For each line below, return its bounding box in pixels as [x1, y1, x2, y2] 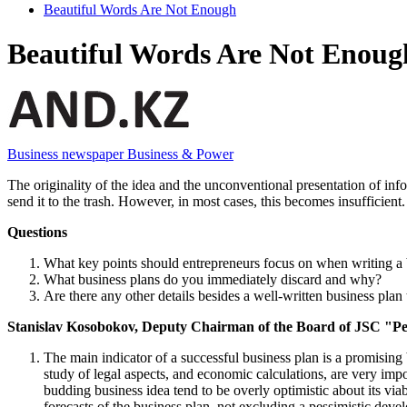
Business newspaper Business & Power [7, 145, 233, 162]
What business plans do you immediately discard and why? [44, 271, 382, 287]
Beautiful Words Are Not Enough [44, 2, 236, 17]
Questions [7, 223, 67, 240]
